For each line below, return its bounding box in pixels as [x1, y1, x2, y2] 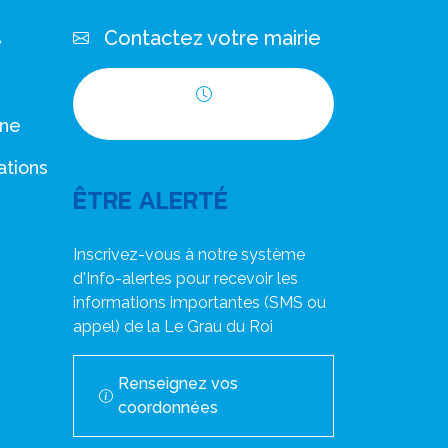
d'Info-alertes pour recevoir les [73, 269, 298, 288]
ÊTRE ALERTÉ [73, 181, 228, 219]
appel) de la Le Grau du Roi [73, 317, 273, 336]
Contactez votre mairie [104, 26, 321, 50]
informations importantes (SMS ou [73, 293, 326, 312]
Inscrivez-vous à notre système [73, 245, 305, 264]
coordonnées [117, 398, 218, 417]
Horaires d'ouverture [113, 103, 309, 127]
